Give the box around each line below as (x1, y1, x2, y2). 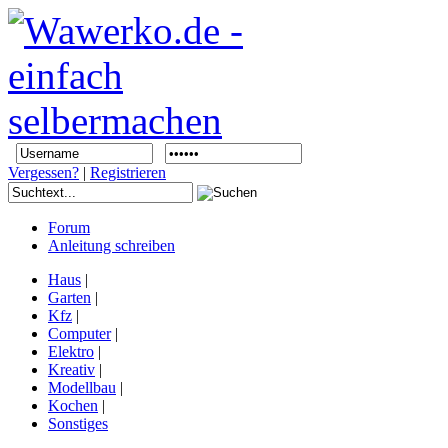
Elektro (48, 343, 94, 360)
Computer (48, 325, 111, 342)
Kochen (48, 397, 98, 414)
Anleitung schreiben (48, 237, 175, 254)
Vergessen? (8, 164, 79, 181)
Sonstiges (48, 415, 108, 432)
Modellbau (48, 379, 116, 396)
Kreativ (48, 361, 95, 378)
